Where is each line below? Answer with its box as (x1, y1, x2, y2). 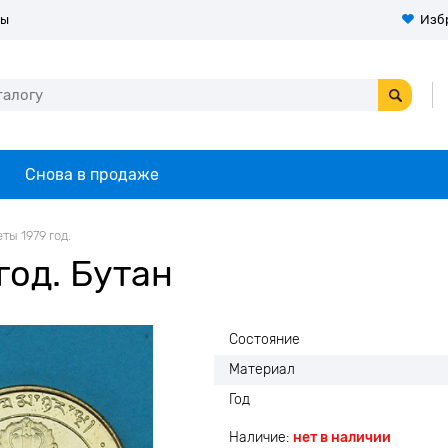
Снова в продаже (25, 165, 159, 184)
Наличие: (229, 429, 293, 446)
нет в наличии (293, 429, 391, 446)
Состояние (229, 331, 300, 348)
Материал (229, 361, 295, 378)
